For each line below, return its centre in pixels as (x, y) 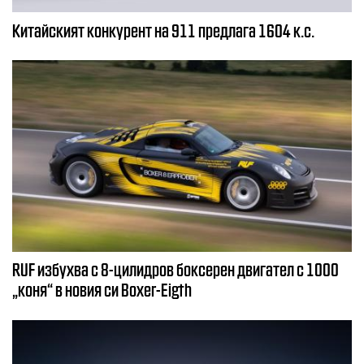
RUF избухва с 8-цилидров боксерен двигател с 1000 (175, 269)
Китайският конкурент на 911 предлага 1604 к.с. (163, 29)
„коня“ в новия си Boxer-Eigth (102, 289)
